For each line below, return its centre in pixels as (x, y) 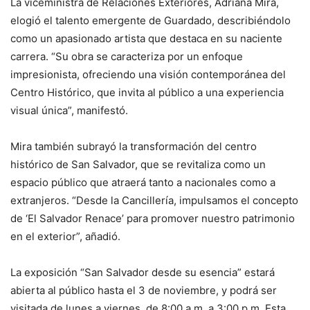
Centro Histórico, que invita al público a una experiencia (147, 93)
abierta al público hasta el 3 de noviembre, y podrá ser (144, 291)
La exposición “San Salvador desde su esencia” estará (143, 273)
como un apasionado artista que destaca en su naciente (146, 39)
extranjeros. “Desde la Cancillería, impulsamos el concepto (154, 201)
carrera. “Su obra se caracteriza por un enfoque (127, 57)
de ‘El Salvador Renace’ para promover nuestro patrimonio (153, 219)
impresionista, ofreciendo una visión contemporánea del (148, 75)
